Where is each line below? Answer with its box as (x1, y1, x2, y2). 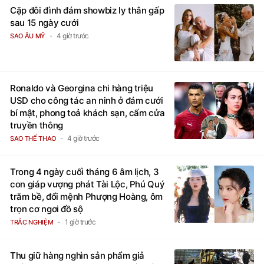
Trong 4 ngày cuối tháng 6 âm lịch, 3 (10, 166, 159, 178)
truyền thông (10, 120, 63, 131)
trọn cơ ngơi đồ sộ (10, 203, 83, 215)
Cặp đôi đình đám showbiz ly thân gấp (10, 5, 164, 16)
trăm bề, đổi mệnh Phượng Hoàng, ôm (10, 191, 163, 203)
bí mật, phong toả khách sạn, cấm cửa (10, 107, 165, 119)
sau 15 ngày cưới (10, 17, 79, 29)
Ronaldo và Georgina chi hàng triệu (10, 82, 154, 94)
